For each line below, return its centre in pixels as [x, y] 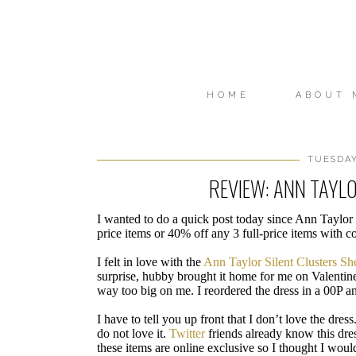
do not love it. [133, 333]
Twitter [187, 333]
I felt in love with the [150, 262]
